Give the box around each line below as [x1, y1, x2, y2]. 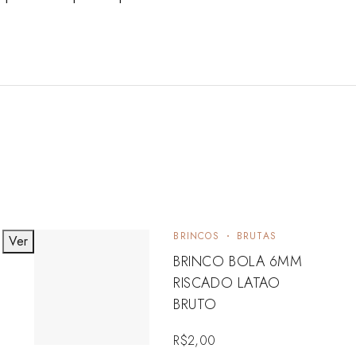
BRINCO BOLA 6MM [173, 250, 303, 272]
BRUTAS [236, 228, 277, 243]
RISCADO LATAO [173, 272, 281, 293]
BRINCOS [173, 228, 219, 243]
